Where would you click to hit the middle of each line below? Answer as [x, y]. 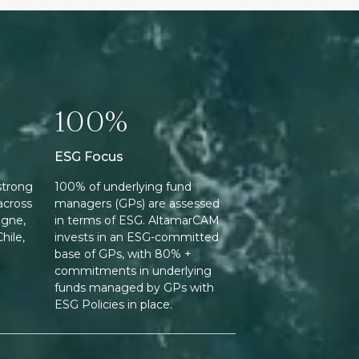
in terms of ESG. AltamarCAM [137, 221]
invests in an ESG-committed [137, 238]
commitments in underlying [133, 271]
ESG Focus [89, 157]
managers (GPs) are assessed [137, 204]
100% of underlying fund [123, 187]
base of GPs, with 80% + [123, 254]
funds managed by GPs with [134, 288]
